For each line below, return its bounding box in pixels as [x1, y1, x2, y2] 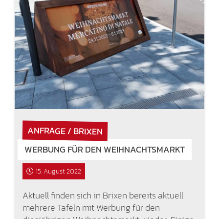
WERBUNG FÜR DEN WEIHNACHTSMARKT [24, 142, 185, 156]
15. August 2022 [36, 166, 82, 176]
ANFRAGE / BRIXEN [27, 123, 103, 138]
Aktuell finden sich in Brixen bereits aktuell [22, 188, 183, 202]
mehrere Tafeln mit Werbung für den [22, 200, 160, 214]
